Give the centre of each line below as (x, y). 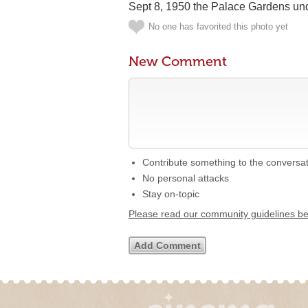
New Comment (178, 61)
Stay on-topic (171, 194)
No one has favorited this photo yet (218, 26)
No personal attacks (186, 178)
